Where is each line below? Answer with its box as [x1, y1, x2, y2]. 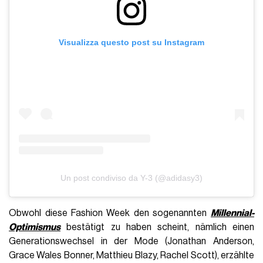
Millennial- [210, 208, 254, 218]
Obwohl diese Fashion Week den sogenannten [9, 208, 211, 218]
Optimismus [9, 222, 61, 232]
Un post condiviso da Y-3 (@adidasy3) [60, 173, 203, 183]
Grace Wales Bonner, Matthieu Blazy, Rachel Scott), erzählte [9, 250, 254, 260]
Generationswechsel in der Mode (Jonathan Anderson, [9, 236, 254, 246]
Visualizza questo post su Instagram [59, 38, 204, 48]
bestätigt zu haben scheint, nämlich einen [60, 222, 254, 232]
